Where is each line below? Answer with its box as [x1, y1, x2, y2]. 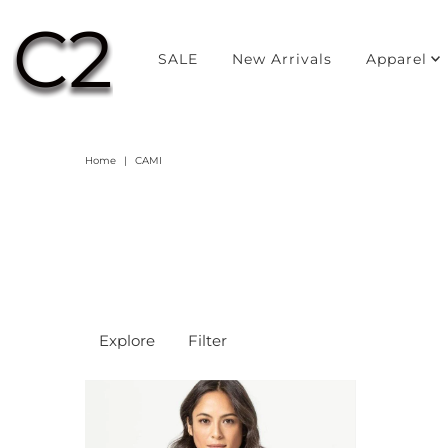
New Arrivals [232, 50, 333, 68]
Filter [187, 331, 227, 350]
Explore [98, 331, 155, 350]
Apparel [366, 50, 428, 68]
